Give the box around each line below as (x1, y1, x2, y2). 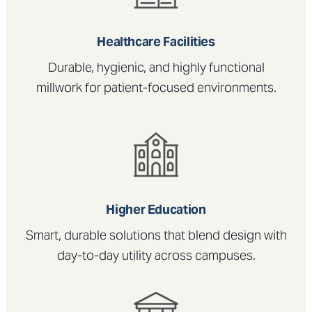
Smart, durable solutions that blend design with (25, 227, 287, 244)
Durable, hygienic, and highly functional (47, 59, 265, 76)
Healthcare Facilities (97, 33, 215, 49)
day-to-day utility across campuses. (56, 247, 256, 264)
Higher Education (106, 201, 206, 217)
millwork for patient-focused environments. (36, 79, 276, 96)
